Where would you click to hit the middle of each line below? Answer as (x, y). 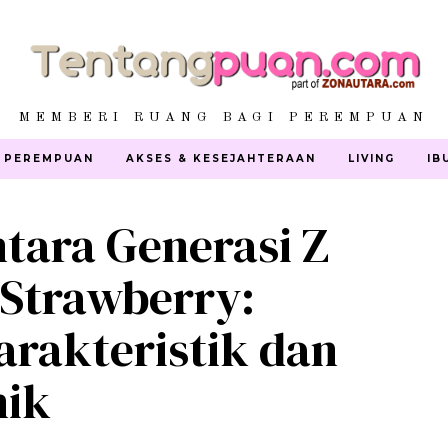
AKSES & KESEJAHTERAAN (220, 158)
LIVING (371, 158)
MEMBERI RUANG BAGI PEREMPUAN (224, 117)
